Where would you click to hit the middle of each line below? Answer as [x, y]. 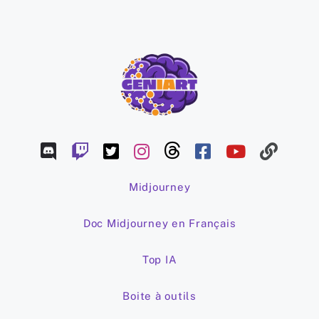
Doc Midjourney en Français [159, 224]
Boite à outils [159, 296]
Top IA [159, 260]
